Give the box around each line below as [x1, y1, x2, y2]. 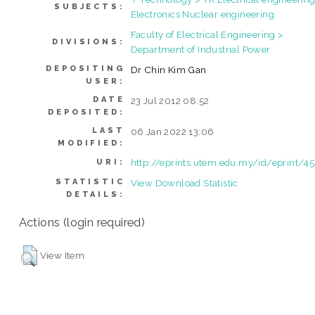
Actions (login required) [18, 214, 146, 229]
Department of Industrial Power [130, 43, 271, 55]
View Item [39, 249, 85, 261]
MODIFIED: [58, 138, 125, 148]
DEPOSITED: [48, 107, 125, 117]
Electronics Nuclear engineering [130, 8, 275, 20]
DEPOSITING [46, 63, 125, 73]
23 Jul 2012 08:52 [130, 94, 210, 106]
